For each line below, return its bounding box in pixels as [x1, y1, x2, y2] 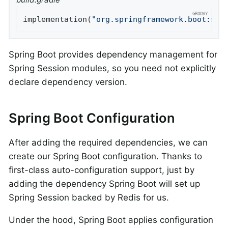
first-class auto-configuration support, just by [9, 165, 194, 176]
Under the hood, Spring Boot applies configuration [9, 215, 213, 225]
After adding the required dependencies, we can [9, 137, 208, 148]
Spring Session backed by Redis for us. [9, 192, 169, 203]
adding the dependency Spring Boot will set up [9, 179, 200, 189]
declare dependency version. [9, 76, 127, 87]
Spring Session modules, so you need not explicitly [9, 63, 216, 73]
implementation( [22, 14, 92, 24]
